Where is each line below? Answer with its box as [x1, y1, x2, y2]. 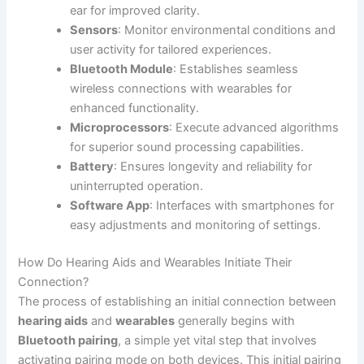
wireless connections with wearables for [70, 80, 292, 96]
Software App [70, 197, 150, 213]
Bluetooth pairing [18, 332, 119, 348]
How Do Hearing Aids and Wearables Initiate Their [18, 254, 292, 270]
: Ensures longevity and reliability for [114, 158, 313, 174]
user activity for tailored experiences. [70, 41, 272, 57]
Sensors [70, 22, 119, 37]
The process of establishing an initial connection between [18, 293, 337, 309]
